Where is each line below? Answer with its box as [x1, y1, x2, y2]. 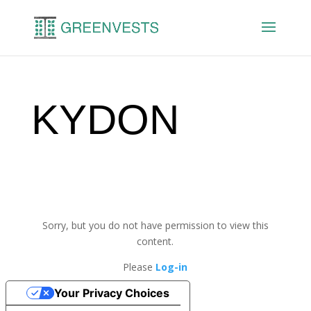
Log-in [155, 260, 188, 274]
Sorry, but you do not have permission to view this [42, 219, 269, 232]
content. [137, 235, 174, 248]
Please [123, 260, 156, 274]
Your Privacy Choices [53, 286, 169, 300]
